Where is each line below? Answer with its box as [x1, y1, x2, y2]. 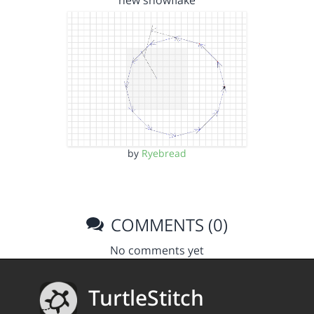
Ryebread [142, 146, 186, 160]
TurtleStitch [88, 283, 204, 313]
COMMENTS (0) [107, 212, 228, 236]
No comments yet [110, 242, 204, 258]
